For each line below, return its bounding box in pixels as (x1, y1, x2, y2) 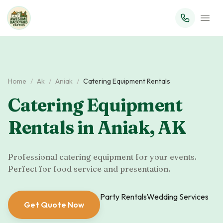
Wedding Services (147, 192, 209, 202)
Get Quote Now (24, 200, 84, 210)
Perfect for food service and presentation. (8, 164, 170, 174)
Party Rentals (100, 192, 147, 202)
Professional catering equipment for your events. (8, 152, 197, 162)
